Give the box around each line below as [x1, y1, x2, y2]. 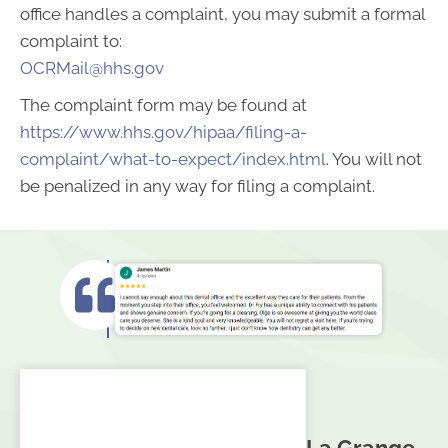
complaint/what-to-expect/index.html [20, 149, 326, 169]
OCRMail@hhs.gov [20, 58, 164, 78]
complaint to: [20, 31, 122, 51]
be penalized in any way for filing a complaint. [20, 176, 375, 196]
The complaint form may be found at [20, 95, 307, 115]
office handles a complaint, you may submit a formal [20, 4, 425, 24]
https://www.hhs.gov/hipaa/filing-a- [20, 122, 307, 142]
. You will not [326, 149, 422, 169]
